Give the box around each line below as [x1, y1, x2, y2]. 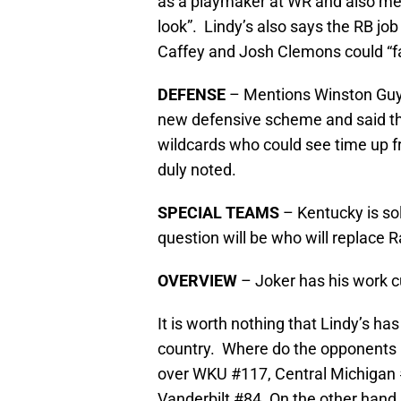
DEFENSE [158, 85, 226, 105]
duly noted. [158, 160, 240, 180]
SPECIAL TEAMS [158, 203, 279, 223]
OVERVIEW [158, 271, 237, 291]
